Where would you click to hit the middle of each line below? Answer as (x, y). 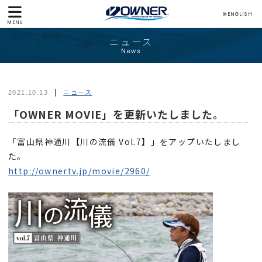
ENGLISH (240, 14)
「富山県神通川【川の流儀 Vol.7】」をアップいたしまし (125, 141)
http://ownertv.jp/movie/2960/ (79, 170)
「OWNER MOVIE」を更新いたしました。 (116, 114)
